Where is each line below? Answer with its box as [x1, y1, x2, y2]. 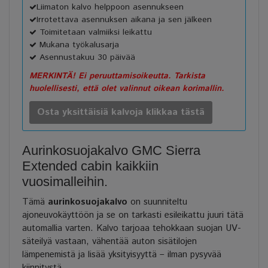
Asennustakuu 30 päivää [36, 51, 135, 64]
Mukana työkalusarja [36, 39, 119, 51]
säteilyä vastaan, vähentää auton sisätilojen [22, 235, 197, 248]
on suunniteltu [127, 196, 187, 209]
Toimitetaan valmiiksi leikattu [36, 26, 152, 39]
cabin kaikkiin [81, 159, 159, 174]
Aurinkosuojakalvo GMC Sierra [22, 143, 200, 159]
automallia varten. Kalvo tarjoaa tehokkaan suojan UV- [22, 222, 241, 235]
